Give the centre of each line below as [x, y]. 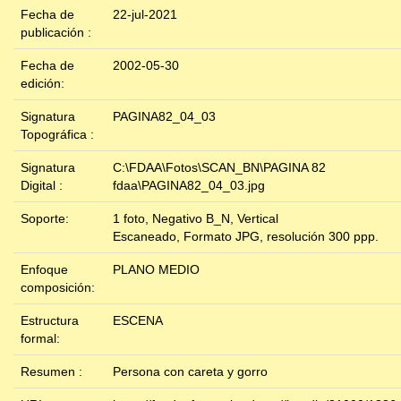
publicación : [58, 33]
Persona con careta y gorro [190, 372]
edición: [44, 84]
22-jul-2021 [145, 15]
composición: [60, 288]
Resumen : [53, 372]
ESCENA [138, 321]
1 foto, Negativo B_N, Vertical [196, 219]
